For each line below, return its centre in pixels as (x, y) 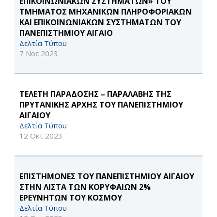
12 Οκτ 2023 (41, 136)
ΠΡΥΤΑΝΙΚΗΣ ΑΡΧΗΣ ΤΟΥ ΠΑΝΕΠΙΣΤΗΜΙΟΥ (101, 105)
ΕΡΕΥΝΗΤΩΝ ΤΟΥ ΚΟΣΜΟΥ (71, 198)
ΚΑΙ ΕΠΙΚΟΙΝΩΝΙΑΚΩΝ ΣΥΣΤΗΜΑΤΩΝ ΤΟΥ (100, 23)
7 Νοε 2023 (39, 54)
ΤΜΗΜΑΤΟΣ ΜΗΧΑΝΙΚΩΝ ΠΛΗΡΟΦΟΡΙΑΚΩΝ (106, 12)
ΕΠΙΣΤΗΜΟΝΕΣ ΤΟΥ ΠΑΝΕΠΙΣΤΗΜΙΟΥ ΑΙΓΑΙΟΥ (107, 177)
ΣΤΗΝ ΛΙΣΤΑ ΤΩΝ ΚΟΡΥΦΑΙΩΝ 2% (85, 187)
